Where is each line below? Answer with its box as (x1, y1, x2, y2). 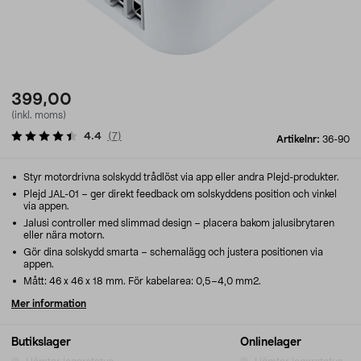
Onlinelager (240, 337, 301, 348)
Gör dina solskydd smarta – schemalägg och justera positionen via (21, 247, 323, 257)
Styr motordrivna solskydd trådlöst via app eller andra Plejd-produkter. (21, 172, 339, 182)
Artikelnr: (276, 135, 322, 144)
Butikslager (11, 337, 71, 348)
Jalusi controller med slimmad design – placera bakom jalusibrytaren (21, 218, 334, 228)
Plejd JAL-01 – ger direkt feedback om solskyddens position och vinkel (21, 189, 337, 199)
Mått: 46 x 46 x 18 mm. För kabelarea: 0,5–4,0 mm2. (21, 276, 261, 286)
